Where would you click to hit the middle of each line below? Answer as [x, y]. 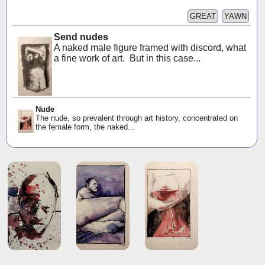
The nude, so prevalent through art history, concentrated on [136, 118]
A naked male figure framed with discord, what [150, 48]
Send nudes [81, 37]
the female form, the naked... [85, 127]
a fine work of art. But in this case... [127, 59]
